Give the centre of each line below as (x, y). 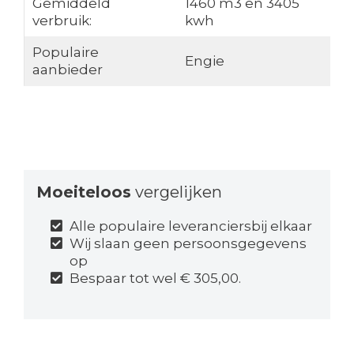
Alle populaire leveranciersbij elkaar (191, 226)
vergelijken (176, 192)
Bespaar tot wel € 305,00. (156, 278)
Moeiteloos (83, 192)
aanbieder (67, 69)
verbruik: (62, 20)
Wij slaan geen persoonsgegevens (188, 243)
